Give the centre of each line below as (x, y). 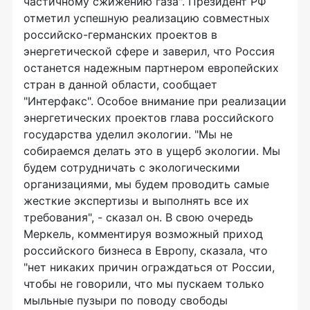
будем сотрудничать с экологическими (132, 167)
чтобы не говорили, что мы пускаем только (144, 284)
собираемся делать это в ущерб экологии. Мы (152, 151)
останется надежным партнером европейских (151, 68)
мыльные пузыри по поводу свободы (126, 300)
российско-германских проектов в (120, 35)
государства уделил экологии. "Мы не (128, 134)
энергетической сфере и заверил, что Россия (149, 51)
